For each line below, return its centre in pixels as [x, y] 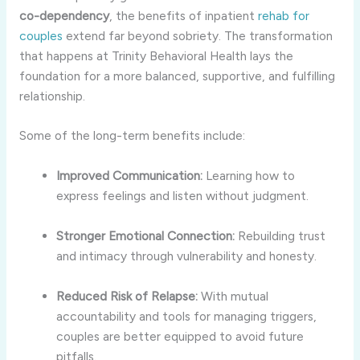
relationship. [52, 96]
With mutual [233, 296]
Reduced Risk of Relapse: [127, 296]
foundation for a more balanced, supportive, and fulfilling [177, 76]
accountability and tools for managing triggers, [187, 316]
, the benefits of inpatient [183, 15]
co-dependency [64, 15]
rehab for [283, 15]
